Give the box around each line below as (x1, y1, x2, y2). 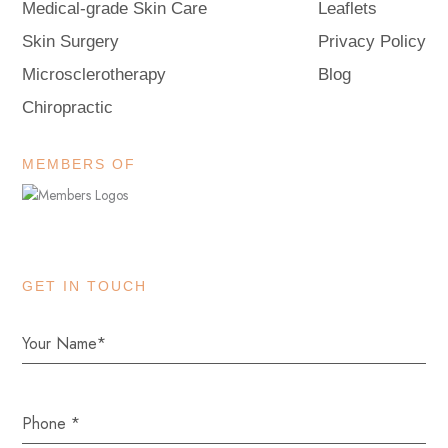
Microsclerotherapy (22, 64, 167, 84)
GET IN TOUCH (22, 277, 148, 294)
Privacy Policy (317, 31, 426, 51)
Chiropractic (22, 97, 114, 117)
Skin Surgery (22, 31, 120, 51)
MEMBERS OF (22, 156, 137, 173)
